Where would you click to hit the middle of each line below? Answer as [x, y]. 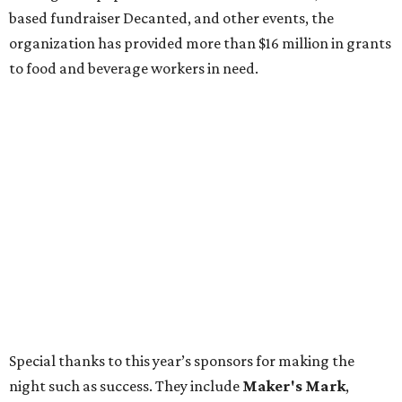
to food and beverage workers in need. [134, 68]
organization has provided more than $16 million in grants [200, 43]
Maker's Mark [294, 385]
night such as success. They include [126, 385]
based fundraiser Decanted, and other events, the [171, 17]
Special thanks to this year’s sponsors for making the [182, 360]
